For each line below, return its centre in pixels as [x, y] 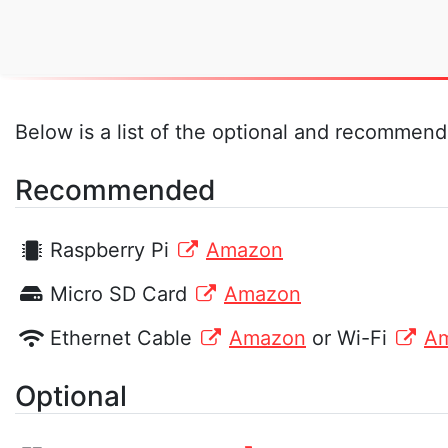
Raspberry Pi [112, 249]
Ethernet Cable [124, 338]
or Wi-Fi [352, 338]
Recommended [115, 189]
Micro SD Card [121, 294]
